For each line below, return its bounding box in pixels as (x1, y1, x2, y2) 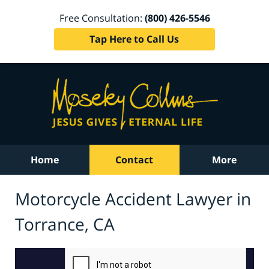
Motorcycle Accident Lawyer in (15, 187, 251, 210)
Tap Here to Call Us (89, 32, 180, 46)
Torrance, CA (15, 212, 115, 235)
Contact (115, 153, 154, 166)
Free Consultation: (59, 11, 145, 25)
